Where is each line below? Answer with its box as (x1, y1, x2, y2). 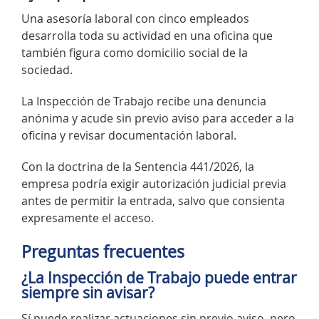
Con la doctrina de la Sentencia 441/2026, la (21, 158, 254, 174)
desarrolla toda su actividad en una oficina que (21, 27, 273, 43)
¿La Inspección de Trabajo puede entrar (21, 268, 297, 288)
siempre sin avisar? (21, 283, 155, 303)
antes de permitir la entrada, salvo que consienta (21, 192, 285, 209)
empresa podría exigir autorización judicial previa (21, 175, 286, 192)
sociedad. (21, 61, 73, 78)
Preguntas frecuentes (21, 240, 184, 263)
